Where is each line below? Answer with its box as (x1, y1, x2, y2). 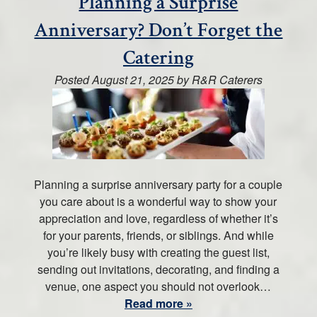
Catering (122, 45, 194, 71)
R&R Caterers (191, 71, 263, 88)
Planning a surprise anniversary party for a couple (34, 176, 283, 192)
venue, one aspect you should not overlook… (45, 278, 272, 294)
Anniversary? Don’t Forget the (34, 17, 283, 43)
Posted (54, 71, 92, 88)
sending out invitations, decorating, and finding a (37, 261, 279, 277)
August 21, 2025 (91, 71, 174, 88)
